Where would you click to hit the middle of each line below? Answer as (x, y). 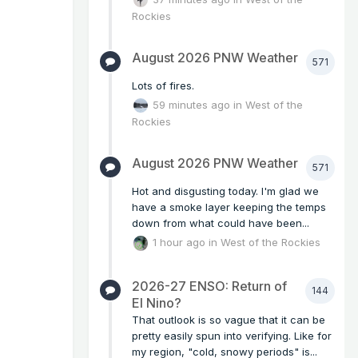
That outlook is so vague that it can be (229, 319)
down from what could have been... (221, 223)
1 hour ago (179, 242)
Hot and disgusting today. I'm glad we (225, 191)
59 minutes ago (192, 104)
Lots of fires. (163, 85)
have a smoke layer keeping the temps (229, 207)
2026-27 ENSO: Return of (209, 286)
